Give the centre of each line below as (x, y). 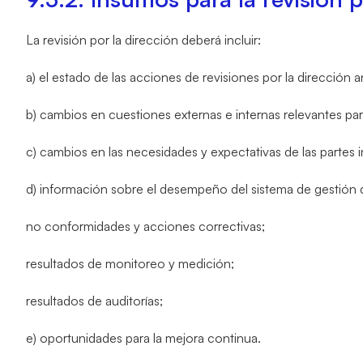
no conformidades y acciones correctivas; (145, 226)
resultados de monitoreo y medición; (130, 263)
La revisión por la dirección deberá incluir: (143, 40)
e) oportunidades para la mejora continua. (143, 338)
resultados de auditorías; (94, 301)
